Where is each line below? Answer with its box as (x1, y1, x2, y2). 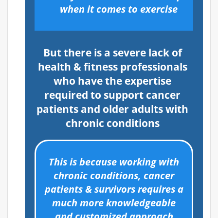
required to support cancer (44, 88, 181, 102)
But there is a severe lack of (43, 46, 182, 60)
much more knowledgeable (52, 196, 176, 210)
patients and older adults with (36, 102, 188, 116)
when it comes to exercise (60, 2, 178, 16)
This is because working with (49, 155, 179, 169)
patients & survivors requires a (44, 182, 183, 196)
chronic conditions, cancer (54, 169, 174, 182)
